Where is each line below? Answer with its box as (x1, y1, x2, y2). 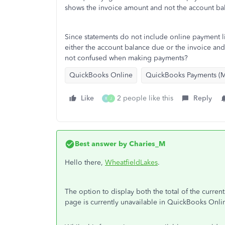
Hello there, (65, 158, 105, 167)
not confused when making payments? (65, 54, 188, 62)
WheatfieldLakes (105, 158, 158, 167)
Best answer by (75, 140, 127, 148)
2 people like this (117, 94, 173, 102)
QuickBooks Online (69, 71, 133, 79)
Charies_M (127, 140, 165, 148)
